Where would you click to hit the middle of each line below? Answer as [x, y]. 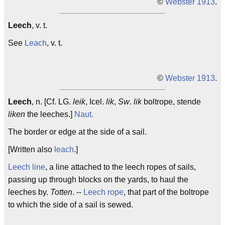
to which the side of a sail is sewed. [71, 205]
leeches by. [29, 192]
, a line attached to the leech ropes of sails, [121, 167]
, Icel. [96, 102]
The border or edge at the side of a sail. [77, 132]
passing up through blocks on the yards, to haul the [98, 180]
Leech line [27, 167]
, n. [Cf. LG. [52, 102]
